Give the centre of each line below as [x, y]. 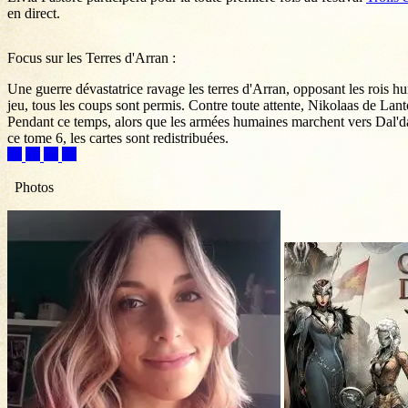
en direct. [34, 14]
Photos [34, 188]
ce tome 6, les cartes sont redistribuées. [118, 138]
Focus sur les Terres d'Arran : [92, 58]
